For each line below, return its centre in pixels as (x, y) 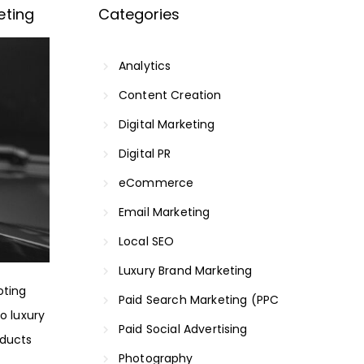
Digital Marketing (167, 124)
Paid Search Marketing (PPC (199, 299)
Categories (139, 14)
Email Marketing (165, 212)
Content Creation (170, 95)
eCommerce (156, 182)
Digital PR (145, 153)
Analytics (145, 65)
